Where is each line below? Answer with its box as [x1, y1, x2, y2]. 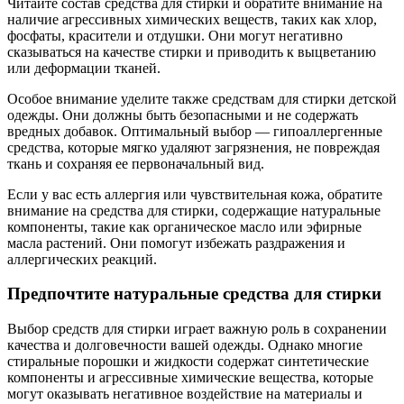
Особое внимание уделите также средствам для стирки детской [7, 90, 397, 106]
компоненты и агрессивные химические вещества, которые [7, 369, 373, 385]
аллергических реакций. [7, 251, 157, 267]
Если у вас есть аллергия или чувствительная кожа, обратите [7, 186, 382, 202]
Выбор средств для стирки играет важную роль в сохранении [7, 320, 387, 336]
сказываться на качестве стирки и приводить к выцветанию [7, 43, 376, 60]
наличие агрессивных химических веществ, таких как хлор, [7, 11, 377, 27]
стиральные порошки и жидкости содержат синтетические [7, 353, 369, 369]
